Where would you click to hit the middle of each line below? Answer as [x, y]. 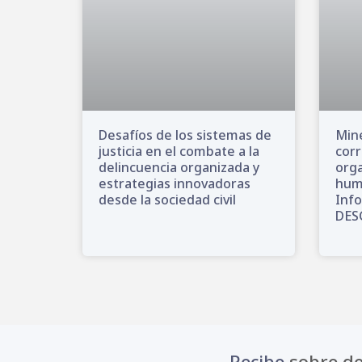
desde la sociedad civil [167, 200]
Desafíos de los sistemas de [185, 135]
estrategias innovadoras [175, 184]
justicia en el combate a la [179, 152]
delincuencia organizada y [179, 168]
